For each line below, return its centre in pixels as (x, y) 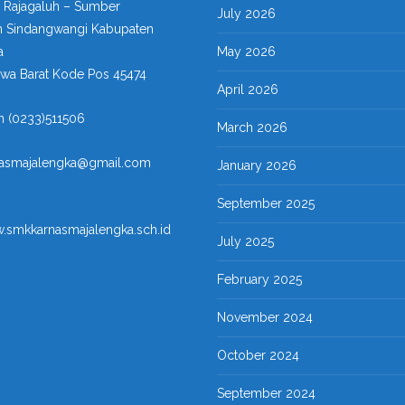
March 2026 (252, 127)
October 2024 (258, 355)
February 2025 (259, 279)
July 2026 (246, 14)
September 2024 (266, 393)
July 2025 (245, 241)
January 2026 (257, 165)
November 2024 (265, 317)
